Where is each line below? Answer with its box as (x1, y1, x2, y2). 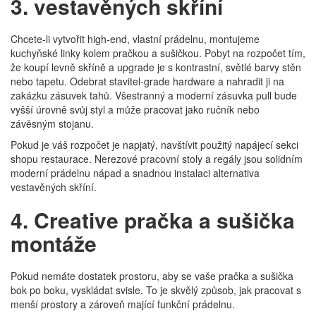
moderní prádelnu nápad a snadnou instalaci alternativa (11, 166, 260, 180)
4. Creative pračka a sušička (11, 205, 295, 235)
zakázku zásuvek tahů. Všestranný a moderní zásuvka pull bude (11, 88, 297, 102)
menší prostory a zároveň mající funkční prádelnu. (11, 297, 235, 311)
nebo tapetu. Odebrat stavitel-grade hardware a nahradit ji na (11, 74, 284, 88)
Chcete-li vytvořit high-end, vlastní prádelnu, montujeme (11, 32, 260, 46)
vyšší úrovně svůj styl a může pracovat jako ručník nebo (11, 102, 260, 116)
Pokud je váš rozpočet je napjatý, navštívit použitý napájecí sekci (11, 138, 298, 152)
